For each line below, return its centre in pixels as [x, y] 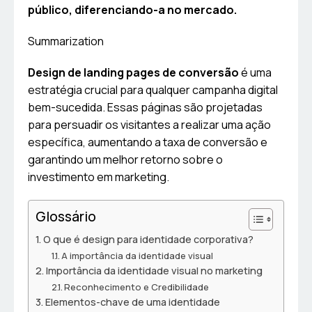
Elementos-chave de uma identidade [132, 302]
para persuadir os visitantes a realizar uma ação [149, 125]
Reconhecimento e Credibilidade [137, 287]
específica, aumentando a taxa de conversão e [148, 142]
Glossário [66, 217]
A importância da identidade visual [138, 256]
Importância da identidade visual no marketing [154, 271]
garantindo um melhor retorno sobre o [125, 160]
